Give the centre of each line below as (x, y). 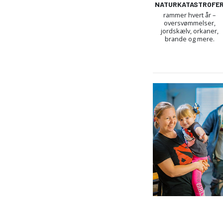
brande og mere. (189, 39)
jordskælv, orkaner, (189, 31)
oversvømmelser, (189, 23)
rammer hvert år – (189, 15)
